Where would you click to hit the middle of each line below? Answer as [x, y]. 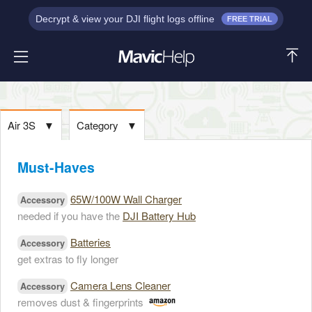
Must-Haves [56, 167]
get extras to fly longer [68, 259]
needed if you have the [70, 216]
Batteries [91, 242]
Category [99, 125]
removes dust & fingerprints [80, 302]
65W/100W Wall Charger [126, 199]
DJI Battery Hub [159, 216]
